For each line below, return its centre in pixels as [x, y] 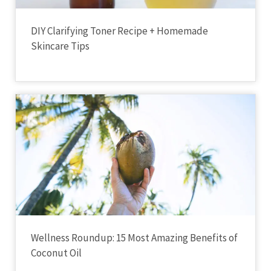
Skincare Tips [60, 46]
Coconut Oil [56, 253]
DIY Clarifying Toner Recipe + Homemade [119, 31]
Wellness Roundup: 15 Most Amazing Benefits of [134, 237]
